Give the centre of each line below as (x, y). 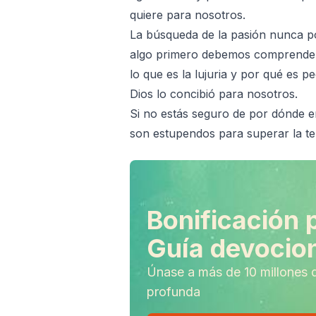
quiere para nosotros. (188, 15)
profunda (174, 292)
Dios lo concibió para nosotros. (214, 94)
